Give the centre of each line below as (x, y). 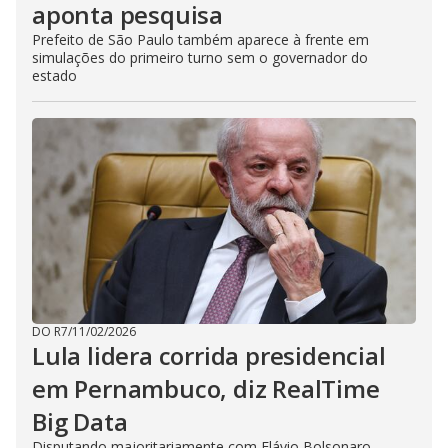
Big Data (80, 421)
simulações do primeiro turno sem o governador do (200, 57)
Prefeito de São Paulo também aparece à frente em (200, 39)
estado (54, 75)
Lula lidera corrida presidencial (209, 355)
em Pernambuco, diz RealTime (206, 388)
